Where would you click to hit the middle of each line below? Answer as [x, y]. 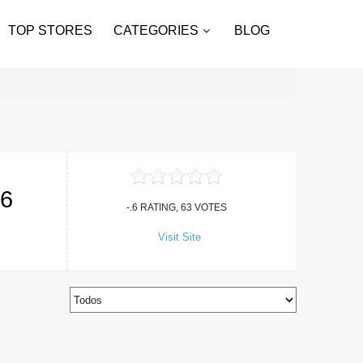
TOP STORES [50, 30]
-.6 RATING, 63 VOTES [177, 207]
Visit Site [179, 237]
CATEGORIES [156, 30]
